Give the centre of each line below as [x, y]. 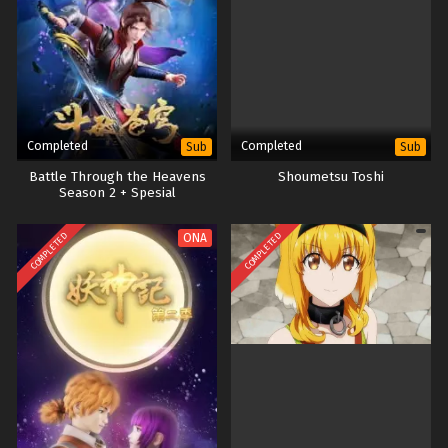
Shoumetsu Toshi [331, 176]
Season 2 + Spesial [117, 192]
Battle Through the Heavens [117, 176]
